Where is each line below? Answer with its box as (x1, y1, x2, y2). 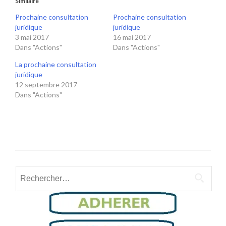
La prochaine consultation (15, 60, 96, 69)
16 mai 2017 (113, 33, 151, 41)
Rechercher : (15, 166, 58, 176)
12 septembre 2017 (15, 80, 77, 89)
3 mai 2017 (15, 33, 49, 41)
